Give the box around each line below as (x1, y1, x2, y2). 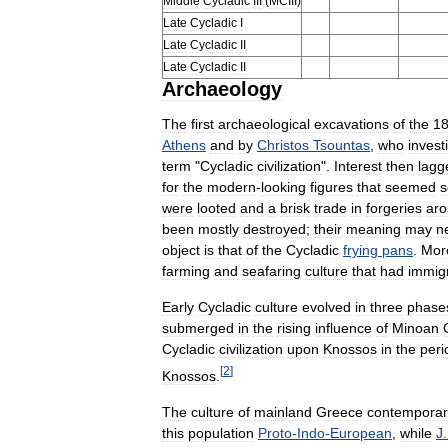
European (330, 424, 392, 441)
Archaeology (162, 77, 282, 100)
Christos (257, 136, 309, 153)
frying (343, 241, 378, 258)
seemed (385, 178, 436, 195)
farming (162, 262, 210, 279)
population (188, 424, 254, 441)
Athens (162, 136, 206, 153)
